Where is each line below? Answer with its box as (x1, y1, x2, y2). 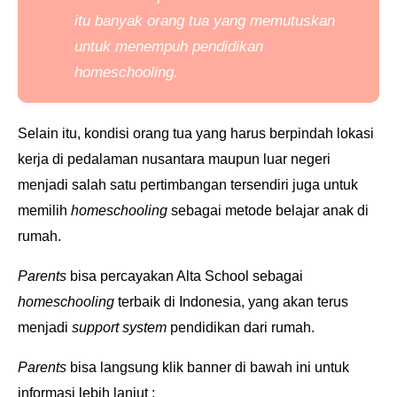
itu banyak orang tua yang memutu (74, 12, 303, 29)
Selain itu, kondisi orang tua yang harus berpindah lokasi (18, 125, 374, 141)
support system (72, 319, 167, 335)
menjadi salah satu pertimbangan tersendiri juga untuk (18, 176, 358, 192)
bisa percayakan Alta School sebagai (70, 268, 303, 284)
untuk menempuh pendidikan (74, 37, 263, 55)
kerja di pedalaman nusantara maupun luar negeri (18, 151, 331, 167)
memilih (18, 202, 71, 218)
